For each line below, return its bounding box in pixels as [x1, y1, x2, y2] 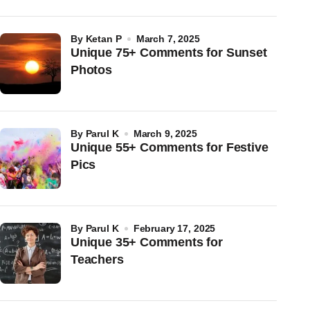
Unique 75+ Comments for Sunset [71, 45, 267, 60]
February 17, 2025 [133, 222, 216, 234]
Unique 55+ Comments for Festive [71, 140, 268, 154]
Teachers [71, 252, 131, 266]
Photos [71, 62, 112, 77]
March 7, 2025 [136, 33, 200, 44]
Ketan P [85, 33, 122, 44]
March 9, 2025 [133, 127, 197, 139]
